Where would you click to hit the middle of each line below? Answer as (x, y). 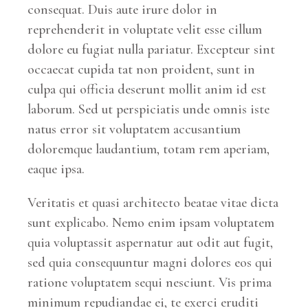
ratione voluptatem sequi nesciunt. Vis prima (150, 282)
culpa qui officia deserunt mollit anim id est (147, 89)
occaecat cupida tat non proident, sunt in (142, 69)
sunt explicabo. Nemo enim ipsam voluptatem (151, 222)
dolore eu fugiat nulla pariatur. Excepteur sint (152, 49)
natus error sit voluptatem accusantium (134, 129)
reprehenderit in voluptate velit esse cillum (145, 29)
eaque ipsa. (56, 169)
